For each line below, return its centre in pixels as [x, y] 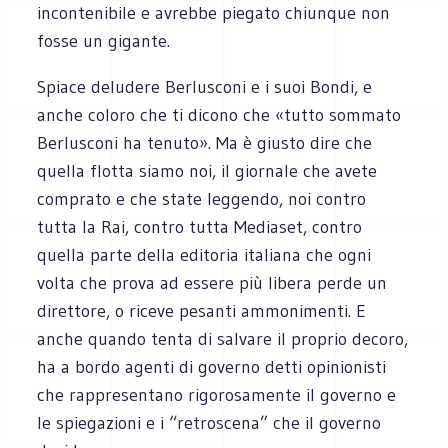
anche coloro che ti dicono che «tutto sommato [219, 114]
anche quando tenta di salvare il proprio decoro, [223, 338]
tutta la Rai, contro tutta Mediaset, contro [200, 226]
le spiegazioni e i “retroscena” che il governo [209, 422]
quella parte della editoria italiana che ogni [204, 254]
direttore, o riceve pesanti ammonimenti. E [202, 310]
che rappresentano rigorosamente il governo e [217, 394]
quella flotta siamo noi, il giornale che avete [207, 170]
